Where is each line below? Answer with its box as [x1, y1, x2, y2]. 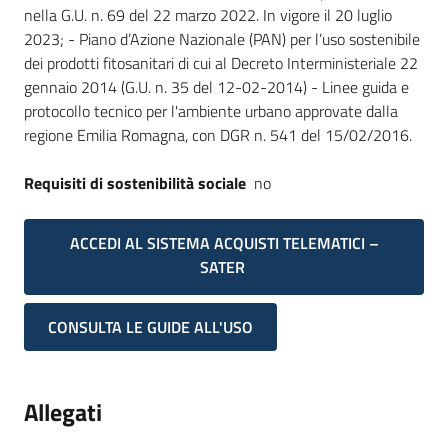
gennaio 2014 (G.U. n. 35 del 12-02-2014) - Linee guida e [24, 75, 409, 99]
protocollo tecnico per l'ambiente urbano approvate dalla [24, 99, 398, 123]
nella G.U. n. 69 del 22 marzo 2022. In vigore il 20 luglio [24, 3, 392, 27]
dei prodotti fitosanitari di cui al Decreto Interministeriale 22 [24, 51, 418, 75]
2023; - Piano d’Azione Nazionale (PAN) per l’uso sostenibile [24, 27, 420, 51]
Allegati [24, 394, 102, 431]
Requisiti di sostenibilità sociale [24, 171, 246, 195]
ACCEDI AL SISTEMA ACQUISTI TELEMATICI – [69, 231, 379, 255]
